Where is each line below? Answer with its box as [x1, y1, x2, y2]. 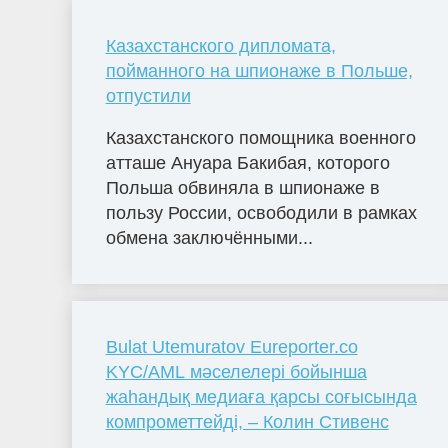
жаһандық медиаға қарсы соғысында [105, 386, 417, 407]
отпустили [105, 86, 191, 107]
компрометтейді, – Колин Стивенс [105, 411, 389, 432]
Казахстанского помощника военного [105, 127, 416, 148]
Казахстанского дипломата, [105, 36, 336, 57]
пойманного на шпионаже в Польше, [105, 61, 413, 82]
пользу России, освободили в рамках [105, 202, 417, 223]
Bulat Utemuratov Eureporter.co [105, 336, 358, 357]
